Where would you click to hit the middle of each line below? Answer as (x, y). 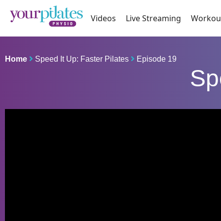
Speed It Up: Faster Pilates (82, 59)
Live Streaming (154, 18)
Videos (104, 18)
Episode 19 (156, 59)
